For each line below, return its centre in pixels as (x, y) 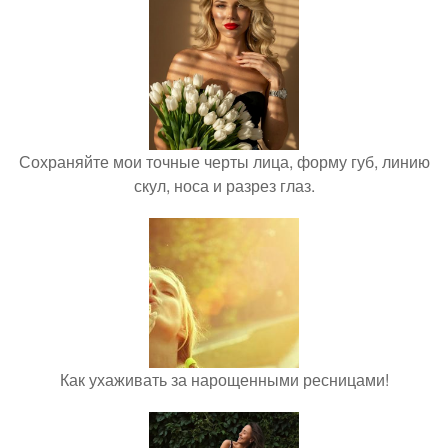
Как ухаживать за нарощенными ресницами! (224, 379)
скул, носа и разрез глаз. (224, 185)
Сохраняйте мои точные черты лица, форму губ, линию (224, 161)
